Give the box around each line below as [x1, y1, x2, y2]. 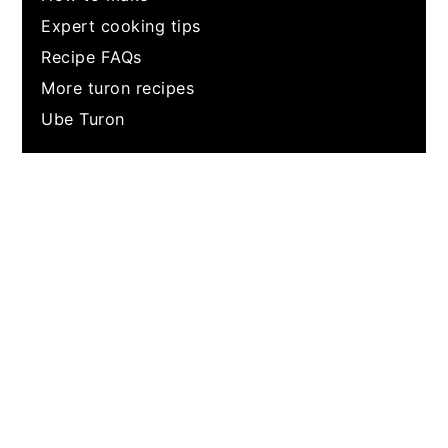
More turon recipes [41, 77, 195, 98]
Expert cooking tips [41, 15, 201, 36]
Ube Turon [41, 108, 125, 129]
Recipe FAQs [41, 46, 142, 67]
